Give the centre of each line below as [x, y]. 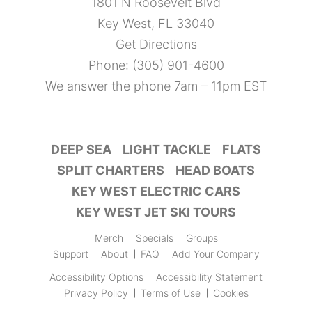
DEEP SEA [81, 150]
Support [70, 254]
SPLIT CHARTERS [111, 171]
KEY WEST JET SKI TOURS [156, 212]
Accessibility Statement [209, 277]
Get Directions [156, 45]
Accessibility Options [96, 277]
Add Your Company [216, 254]
